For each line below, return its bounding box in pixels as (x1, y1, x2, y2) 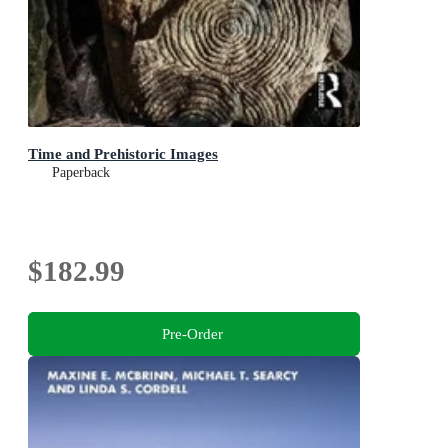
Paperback (52, 164, 110, 180)
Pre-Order (161, 325, 223, 343)
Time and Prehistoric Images (28, 144, 218, 162)
